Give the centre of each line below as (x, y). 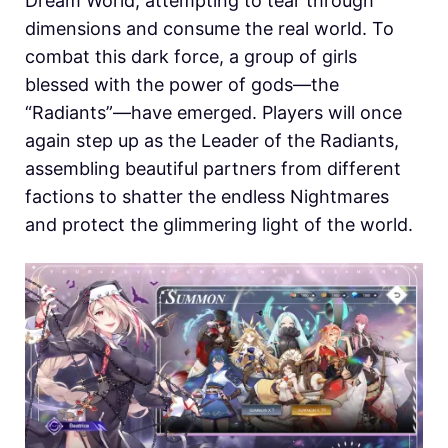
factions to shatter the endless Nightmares (207, 196)
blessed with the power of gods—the (182, 84)
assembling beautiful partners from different (213, 168)
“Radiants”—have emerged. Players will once (213, 112)
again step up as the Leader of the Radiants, (212, 140)
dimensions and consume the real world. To (209, 28)
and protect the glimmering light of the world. (219, 224)
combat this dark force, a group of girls (191, 56)
